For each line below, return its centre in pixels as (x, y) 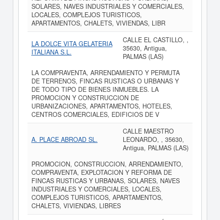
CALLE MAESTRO (148, 131)
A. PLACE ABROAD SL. (64, 139)
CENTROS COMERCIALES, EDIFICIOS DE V (95, 114)
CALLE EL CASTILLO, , (155, 40)
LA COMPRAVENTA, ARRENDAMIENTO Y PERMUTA (105, 73)
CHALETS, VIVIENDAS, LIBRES (76, 206)
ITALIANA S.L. (51, 52)
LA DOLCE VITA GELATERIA (72, 44)
